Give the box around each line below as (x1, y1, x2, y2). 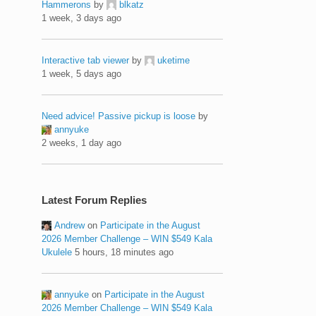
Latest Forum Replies (42, 193, 147, 206)
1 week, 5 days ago (42, 68, 122, 79)
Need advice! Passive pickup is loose (42, 110, 196, 121)
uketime (157, 54, 190, 66)
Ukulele (42, 246, 73, 257)
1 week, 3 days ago (42, 12, 122, 23)
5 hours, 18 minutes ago (75, 246, 174, 257)
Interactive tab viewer (42, 54, 130, 66)
